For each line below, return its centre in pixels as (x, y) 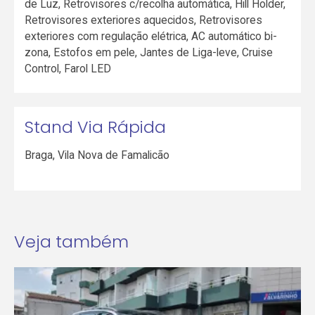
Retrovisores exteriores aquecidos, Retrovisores (144, 20)
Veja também (71, 241)
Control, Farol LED (68, 68)
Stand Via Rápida (96, 127)
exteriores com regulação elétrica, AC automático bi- (151, 36)
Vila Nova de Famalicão (114, 155)
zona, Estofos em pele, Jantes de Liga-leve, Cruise (149, 52)
